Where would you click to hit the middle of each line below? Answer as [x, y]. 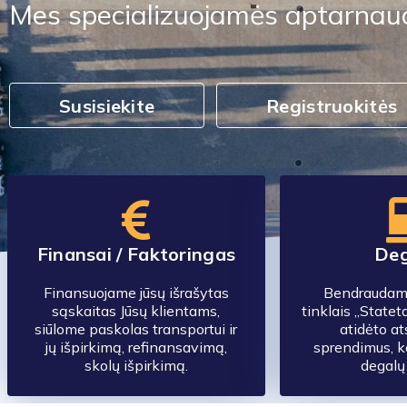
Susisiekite [107, 105]
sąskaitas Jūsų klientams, [136, 311]
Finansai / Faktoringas [136, 254]
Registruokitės [332, 105]
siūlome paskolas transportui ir [136, 329]
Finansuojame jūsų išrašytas [136, 293]
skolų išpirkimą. [136, 365]
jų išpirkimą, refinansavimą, [136, 347]
